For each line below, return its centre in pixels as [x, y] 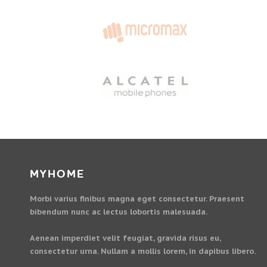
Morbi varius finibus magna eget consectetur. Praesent [137, 199]
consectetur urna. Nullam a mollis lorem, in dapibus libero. [143, 251]
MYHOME [57, 174]
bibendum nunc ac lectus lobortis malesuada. [119, 212]
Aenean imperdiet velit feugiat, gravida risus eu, [125, 238]
